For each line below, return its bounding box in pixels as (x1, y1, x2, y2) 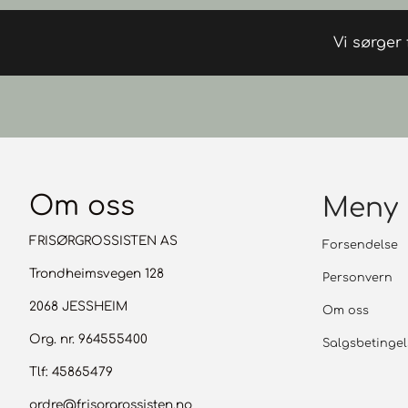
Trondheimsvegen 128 (29, 267, 164, 280)
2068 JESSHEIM (29, 300, 127, 313)
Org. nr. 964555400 (29, 332, 148, 346)
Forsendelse (322, 239, 398, 251)
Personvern (322, 271, 393, 284)
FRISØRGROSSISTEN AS (29, 234, 178, 248)
